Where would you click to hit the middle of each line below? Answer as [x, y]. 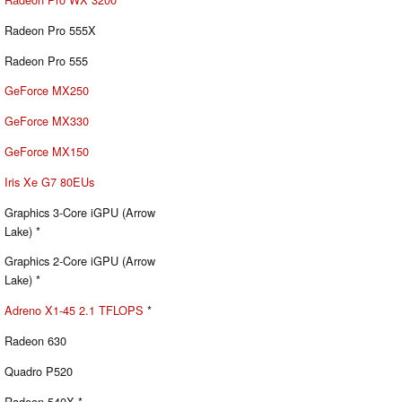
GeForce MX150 [47, 151]
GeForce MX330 [47, 121]
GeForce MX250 [47, 91]
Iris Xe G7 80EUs [49, 181]
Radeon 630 [35, 340]
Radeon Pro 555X [50, 30]
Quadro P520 [39, 371]
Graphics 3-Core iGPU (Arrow [80, 212]
